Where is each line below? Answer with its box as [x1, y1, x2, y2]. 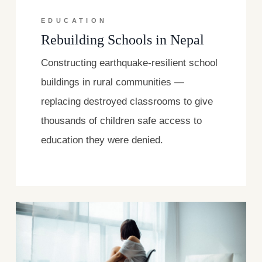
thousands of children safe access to [41, 115, 202, 127]
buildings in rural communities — [41, 77, 185, 88]
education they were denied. [41, 135, 164, 146]
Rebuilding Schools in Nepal [41, 32, 205, 48]
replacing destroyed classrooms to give [41, 96, 213, 108]
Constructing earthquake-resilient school [41, 57, 218, 69]
